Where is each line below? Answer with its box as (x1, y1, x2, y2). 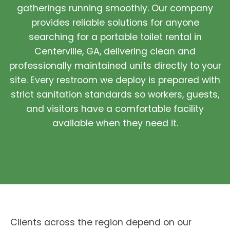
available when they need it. (52, 117, 178, 129)
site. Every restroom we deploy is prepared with (10, 74, 220, 86)
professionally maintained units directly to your (9, 60, 221, 72)
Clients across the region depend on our (10, 216, 191, 228)
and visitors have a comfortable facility (26, 103, 204, 115)
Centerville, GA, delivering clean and (34, 45, 196, 57)
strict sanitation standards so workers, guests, (11, 88, 219, 101)
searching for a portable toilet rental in (28, 31, 202, 43)
